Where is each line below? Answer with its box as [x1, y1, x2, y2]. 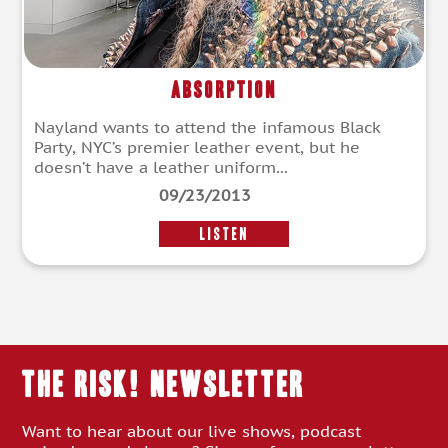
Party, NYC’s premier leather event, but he [34, 137, 360, 158]
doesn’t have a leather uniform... [34, 157, 288, 178]
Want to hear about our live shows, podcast [22, 421, 362, 442]
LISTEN [199, 225, 249, 242]
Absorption [171, 79, 277, 101]
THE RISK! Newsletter [22, 368, 306, 401]
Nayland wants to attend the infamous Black [34, 117, 381, 138]
